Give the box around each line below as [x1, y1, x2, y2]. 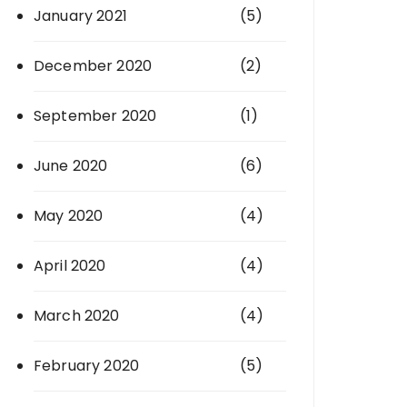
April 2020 [34, 255, 106, 276]
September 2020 [34, 105, 157, 126]
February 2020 [34, 355, 139, 376]
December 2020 [34, 55, 152, 76]
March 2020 [34, 305, 120, 326]
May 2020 [34, 205, 104, 226]
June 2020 [34, 155, 108, 176]
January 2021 [34, 5, 127, 26]
